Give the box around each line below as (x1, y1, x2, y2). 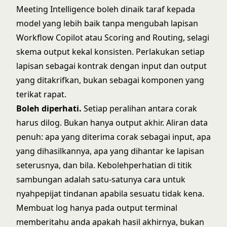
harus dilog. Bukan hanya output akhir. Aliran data (16, 117, 208, 128)
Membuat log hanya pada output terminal (16, 202, 177, 213)
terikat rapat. (16, 89, 66, 100)
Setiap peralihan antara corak (82, 103, 197, 114)
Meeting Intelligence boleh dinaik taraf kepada (16, 4, 195, 15)
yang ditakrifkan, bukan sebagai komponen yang (16, 74, 204, 86)
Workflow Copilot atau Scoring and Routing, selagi (16, 32, 209, 43)
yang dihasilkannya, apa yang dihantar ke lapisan (16, 145, 204, 157)
